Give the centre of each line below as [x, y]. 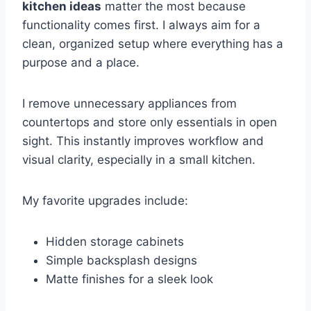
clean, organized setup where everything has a [153, 43]
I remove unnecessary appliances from [129, 103]
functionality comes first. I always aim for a [141, 25]
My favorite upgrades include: [105, 200]
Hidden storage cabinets [115, 241]
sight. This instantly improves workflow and [143, 141]
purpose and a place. [81, 62]
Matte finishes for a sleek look [129, 279]
